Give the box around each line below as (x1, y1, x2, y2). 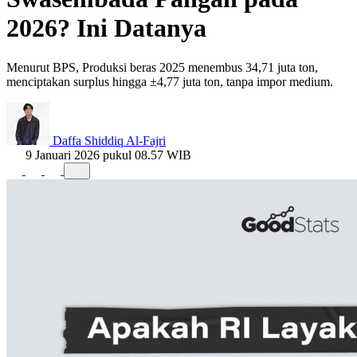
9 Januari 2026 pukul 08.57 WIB (25, 147, 191, 162)
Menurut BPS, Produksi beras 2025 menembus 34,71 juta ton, (6, 60, 318, 74)
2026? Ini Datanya (6, 14, 206, 43)
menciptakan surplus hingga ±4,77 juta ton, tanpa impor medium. (6, 74, 333, 88)
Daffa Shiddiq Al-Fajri (53, 133, 166, 147)
